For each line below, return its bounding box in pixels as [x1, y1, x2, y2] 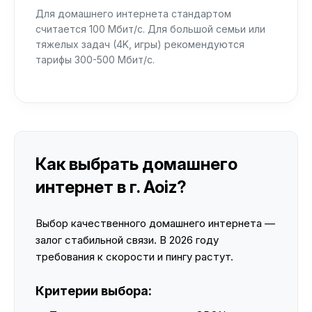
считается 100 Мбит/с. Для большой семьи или [36, 23, 265, 35]
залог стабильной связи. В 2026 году [36, 233, 219, 247]
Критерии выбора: [36, 283, 152, 298]
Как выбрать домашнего [36, 154, 237, 174]
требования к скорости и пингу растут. [36, 250, 233, 263]
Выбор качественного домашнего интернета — [36, 217, 275, 230]
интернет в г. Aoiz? [36, 177, 187, 197]
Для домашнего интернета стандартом [36, 8, 231, 19]
